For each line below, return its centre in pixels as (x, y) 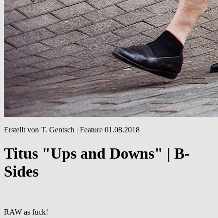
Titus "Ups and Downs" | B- (97, 154)
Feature (91, 130)
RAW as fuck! (26, 212)
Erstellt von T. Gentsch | (42, 130)
